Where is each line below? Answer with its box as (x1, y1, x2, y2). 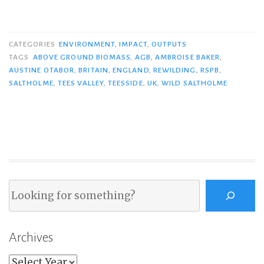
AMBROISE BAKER (154, 53, 220, 62)
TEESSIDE (107, 79, 143, 88)
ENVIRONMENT (59, 40, 115, 49)
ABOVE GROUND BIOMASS (32, 53, 131, 62)
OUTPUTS (151, 40, 187, 49)
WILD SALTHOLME (161, 79, 228, 88)
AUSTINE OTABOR (9, 66, 75, 75)
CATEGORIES (9, 40, 57, 49)
